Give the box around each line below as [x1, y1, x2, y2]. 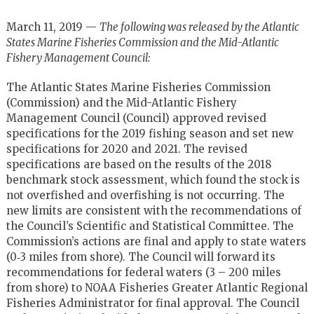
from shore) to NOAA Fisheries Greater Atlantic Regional [6, 280, 308, 294]
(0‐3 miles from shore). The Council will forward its [6, 250, 275, 264]
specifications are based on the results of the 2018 [6, 157, 271, 171]
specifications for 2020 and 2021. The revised [6, 142, 247, 156]
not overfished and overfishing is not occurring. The [6, 188, 285, 202]
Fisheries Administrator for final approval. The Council [6, 296, 299, 310]
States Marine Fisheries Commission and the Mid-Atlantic [6, 35, 279, 49]
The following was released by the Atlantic [99, 20, 299, 34]
